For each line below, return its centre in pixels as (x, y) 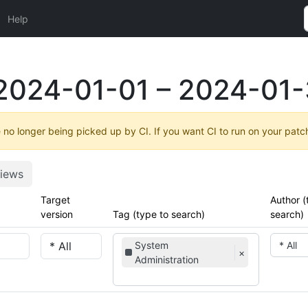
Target (55, 200)
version (57, 214)
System (151, 245)
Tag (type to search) (159, 214)
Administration (166, 260)
